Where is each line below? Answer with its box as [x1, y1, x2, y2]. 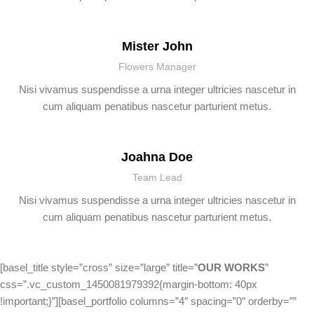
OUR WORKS [198, 261, 265, 274]
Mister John [121, 39, 193, 54]
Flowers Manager [118, 61, 196, 73]
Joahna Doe [121, 150, 193, 165]
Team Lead [132, 172, 182, 184]
